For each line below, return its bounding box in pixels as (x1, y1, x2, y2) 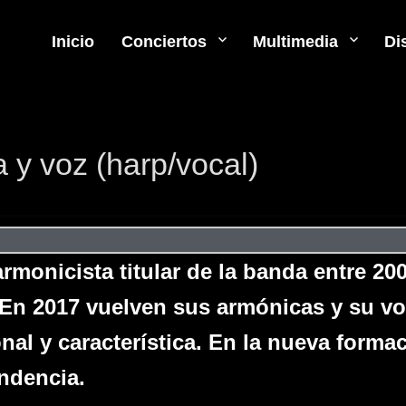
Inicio (51, 33, 94, 51)
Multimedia (252, 33, 338, 51)
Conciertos (121, 33, 207, 51)
